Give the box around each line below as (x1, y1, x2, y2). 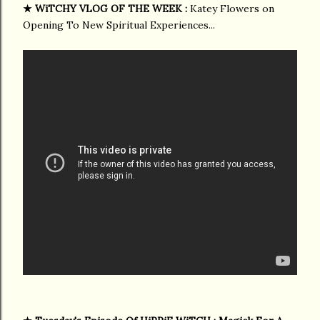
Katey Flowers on (190, 1, 274, 15)
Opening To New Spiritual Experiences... (23, 18, 215, 31)
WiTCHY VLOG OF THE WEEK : (35, 1, 190, 15)
